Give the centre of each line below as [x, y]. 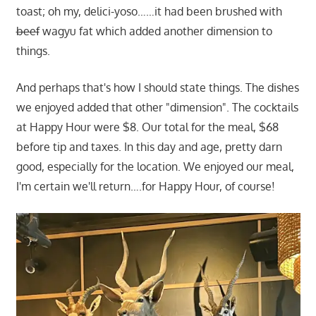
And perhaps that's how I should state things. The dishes [157, 87]
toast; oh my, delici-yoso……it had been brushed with [149, 11]
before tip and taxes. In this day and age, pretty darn [149, 146]
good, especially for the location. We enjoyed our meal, [155, 166]
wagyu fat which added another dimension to [156, 31]
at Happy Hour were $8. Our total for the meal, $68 [147, 127]
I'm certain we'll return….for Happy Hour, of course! [145, 186]
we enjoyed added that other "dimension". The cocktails [157, 107]
